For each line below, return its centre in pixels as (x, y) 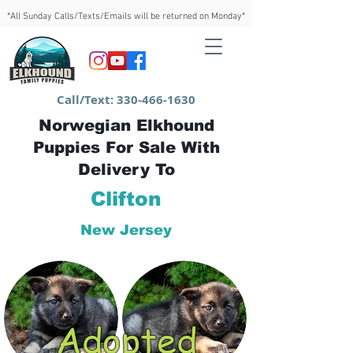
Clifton (126, 199)
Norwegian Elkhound (126, 125)
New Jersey (126, 230)
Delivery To (126, 169)
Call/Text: (87, 100)
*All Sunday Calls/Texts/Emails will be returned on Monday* (126, 17)
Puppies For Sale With (126, 147)
